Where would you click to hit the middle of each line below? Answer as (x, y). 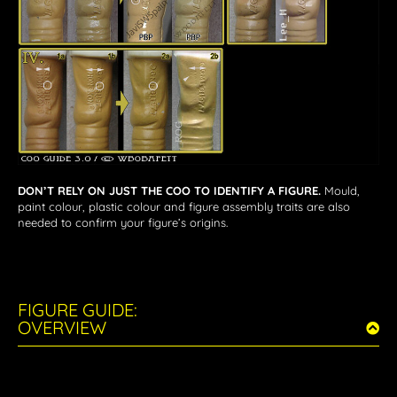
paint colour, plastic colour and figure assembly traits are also (184, 207)
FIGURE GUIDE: (78, 310)
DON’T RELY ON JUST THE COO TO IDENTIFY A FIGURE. (171, 191)
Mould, (342, 191)
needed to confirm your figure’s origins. (123, 223)
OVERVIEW (62, 328)
